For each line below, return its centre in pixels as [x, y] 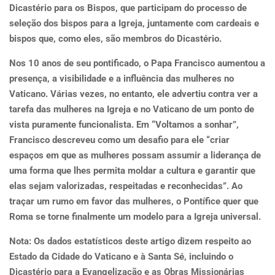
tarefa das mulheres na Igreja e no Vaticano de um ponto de [132, 109]
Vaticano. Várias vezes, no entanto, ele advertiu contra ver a [134, 94]
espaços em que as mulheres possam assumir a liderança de [135, 155]
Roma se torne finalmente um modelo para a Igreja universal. [135, 217]
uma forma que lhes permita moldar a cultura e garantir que [132, 171]
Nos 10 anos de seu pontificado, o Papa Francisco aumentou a [137, 63]
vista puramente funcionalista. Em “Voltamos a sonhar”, [124, 125]
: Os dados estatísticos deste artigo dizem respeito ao [140, 241]
